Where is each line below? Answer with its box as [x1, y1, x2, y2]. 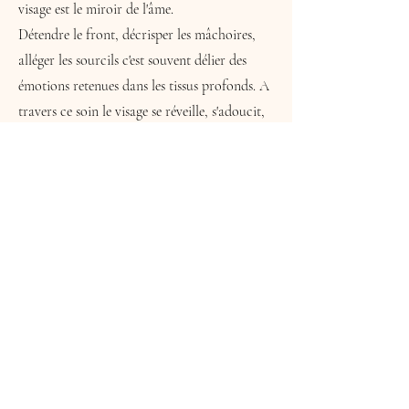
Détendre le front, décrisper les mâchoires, [18, 26, 256, 44]
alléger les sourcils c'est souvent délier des [18, 51, 246, 69]
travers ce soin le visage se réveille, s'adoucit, [18, 102, 265, 121]
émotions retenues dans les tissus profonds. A [18, 77, 269, 95]
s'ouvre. [18, 128, 58, 146]
